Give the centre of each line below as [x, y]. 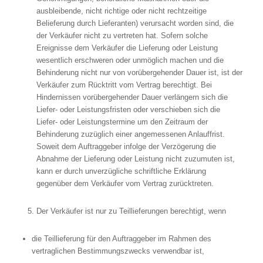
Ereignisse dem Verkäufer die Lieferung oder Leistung [127, 48]
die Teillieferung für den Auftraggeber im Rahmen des [121, 239]
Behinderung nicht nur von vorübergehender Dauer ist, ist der [139, 73]
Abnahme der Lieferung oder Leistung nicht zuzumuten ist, [135, 159]
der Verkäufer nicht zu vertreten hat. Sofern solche [122, 36]
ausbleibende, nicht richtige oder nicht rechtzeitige [121, 11]
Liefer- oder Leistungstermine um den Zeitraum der [122, 122]
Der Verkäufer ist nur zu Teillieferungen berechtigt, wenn [131, 211]
